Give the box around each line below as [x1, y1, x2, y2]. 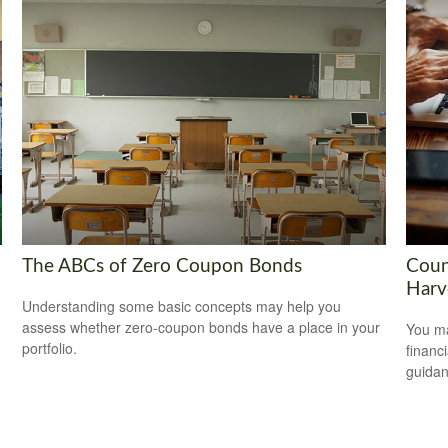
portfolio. [22, 338, 78, 359]
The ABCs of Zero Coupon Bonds [22, 256, 303, 276]
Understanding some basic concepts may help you [22, 296, 342, 317]
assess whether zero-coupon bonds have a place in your [22, 317, 381, 338]
